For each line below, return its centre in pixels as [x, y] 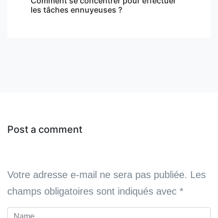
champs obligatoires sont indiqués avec [93, 191]
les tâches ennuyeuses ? [76, 9]
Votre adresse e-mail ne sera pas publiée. [97, 174]
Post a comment [45, 129]
